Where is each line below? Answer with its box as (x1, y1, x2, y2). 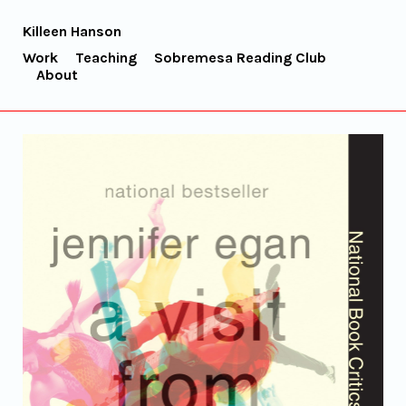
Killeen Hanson (23, 23, 121, 40)
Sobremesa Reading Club (154, 49, 326, 66)
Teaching (75, 49, 137, 66)
